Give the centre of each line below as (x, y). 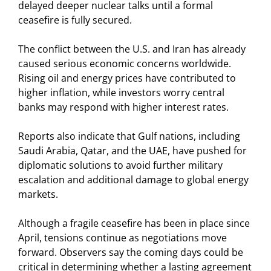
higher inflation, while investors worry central (121, 93)
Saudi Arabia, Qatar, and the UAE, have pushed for (132, 151)
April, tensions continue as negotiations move (122, 238)
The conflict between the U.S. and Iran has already (132, 49)
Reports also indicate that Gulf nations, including (129, 136)
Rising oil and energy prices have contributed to (127, 78)
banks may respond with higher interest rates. (123, 107)
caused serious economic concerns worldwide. (125, 64)
